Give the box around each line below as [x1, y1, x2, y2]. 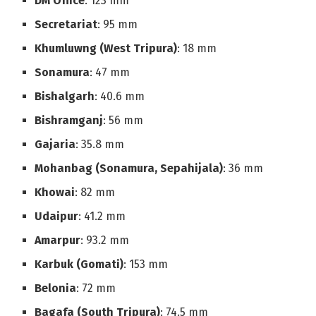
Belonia [35, 281, 77, 296]
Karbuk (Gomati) [35, 257, 124, 272]
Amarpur [35, 233, 81, 248]
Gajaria [35, 138, 76, 152]
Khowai [35, 186, 75, 200]
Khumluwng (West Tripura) [35, 42, 178, 56]
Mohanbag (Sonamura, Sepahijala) [35, 162, 224, 176]
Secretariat [35, 18, 98, 32]
